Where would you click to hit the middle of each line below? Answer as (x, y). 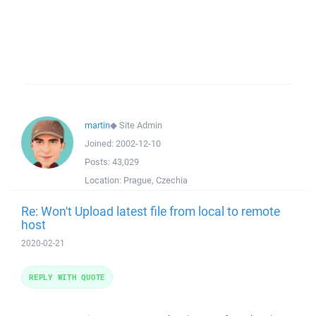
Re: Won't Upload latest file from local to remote (151, 211)
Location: (104, 180)
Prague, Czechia (156, 180)
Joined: (100, 144)
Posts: (98, 162)
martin (97, 125)
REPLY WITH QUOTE (67, 277)
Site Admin (141, 125)
